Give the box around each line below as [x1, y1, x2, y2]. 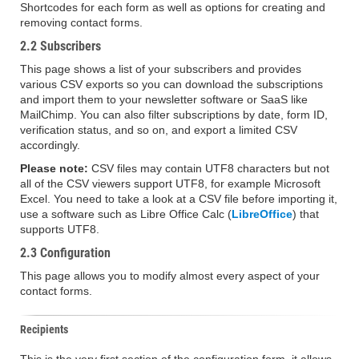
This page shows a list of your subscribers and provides [20, 63, 301, 75]
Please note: [20, 162, 88, 175]
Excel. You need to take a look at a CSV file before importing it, [20, 192, 337, 205]
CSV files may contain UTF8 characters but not [88, 162, 329, 175]
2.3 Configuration [20, 245, 111, 260]
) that [292, 208, 319, 220]
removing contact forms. [20, 16, 143, 29]
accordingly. [20, 139, 80, 151]
